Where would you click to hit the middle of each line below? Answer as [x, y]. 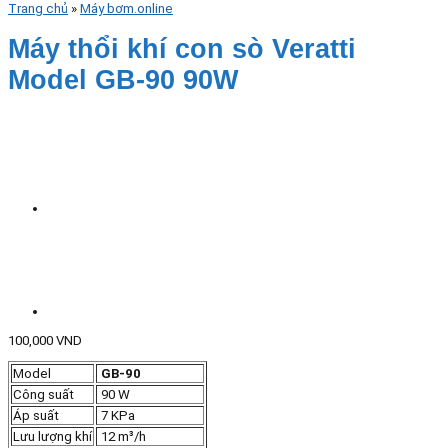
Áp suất [36, 415]
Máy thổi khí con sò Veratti [182, 48]
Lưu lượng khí [52, 436]
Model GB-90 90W [123, 79]
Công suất [43, 394]
